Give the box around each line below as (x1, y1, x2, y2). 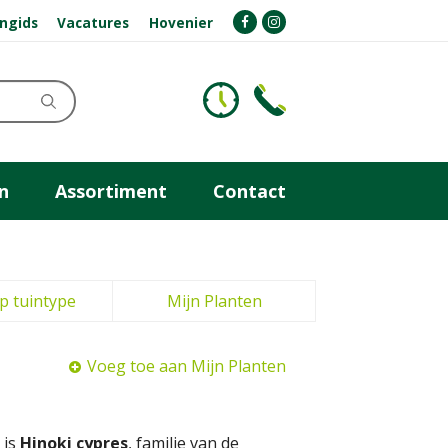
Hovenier (149, 12, 214, 32)
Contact (213, 178, 286, 203)
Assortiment (55, 178, 167, 203)
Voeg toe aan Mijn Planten (87, 355, 286, 377)
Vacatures (57, 12, 130, 32)
